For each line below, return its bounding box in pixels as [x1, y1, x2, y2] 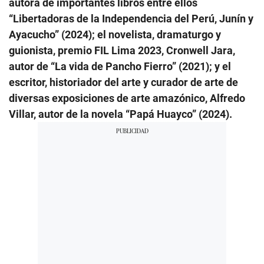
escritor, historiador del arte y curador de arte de [9, 76, 238, 89]
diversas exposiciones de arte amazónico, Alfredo [9, 92, 245, 105]
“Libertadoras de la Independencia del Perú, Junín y [9, 12, 253, 25]
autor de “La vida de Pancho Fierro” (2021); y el [9, 60, 231, 73]
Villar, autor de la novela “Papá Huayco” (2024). [9, 108, 232, 121]
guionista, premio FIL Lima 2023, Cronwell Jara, [9, 44, 235, 57]
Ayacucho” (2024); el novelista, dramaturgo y [9, 28, 221, 41]
